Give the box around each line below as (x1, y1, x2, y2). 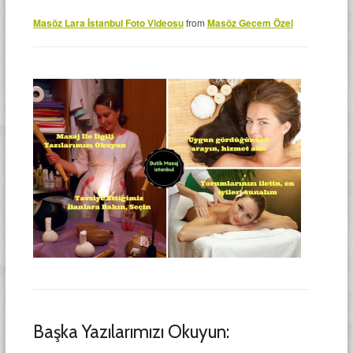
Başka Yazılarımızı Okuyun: (32, 320, 229, 343)
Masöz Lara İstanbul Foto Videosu (32, 16, 184, 30)
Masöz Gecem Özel (206, 16, 293, 30)
